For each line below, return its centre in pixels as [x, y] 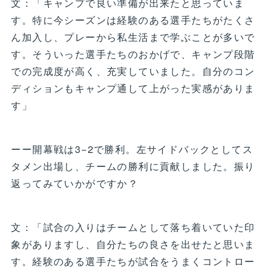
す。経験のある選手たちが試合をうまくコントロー [133, 261]
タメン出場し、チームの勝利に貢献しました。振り [133, 166]
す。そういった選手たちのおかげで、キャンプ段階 [133, 54]
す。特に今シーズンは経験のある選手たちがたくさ [133, 19]
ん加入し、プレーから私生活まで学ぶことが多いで [133, 37]
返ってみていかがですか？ [75, 183]
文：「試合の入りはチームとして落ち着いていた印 [133, 227]
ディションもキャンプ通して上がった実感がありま [133, 88]
